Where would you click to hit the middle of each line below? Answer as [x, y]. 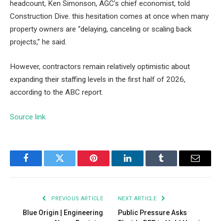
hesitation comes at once [128, 17]
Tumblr [174, 166]
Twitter [72, 166]
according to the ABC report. [56, 92]
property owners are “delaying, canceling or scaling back [101, 29]
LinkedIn [143, 166]
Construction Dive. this [48, 17]
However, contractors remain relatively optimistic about [100, 67]
